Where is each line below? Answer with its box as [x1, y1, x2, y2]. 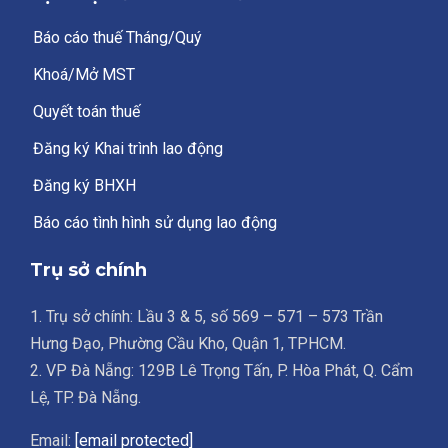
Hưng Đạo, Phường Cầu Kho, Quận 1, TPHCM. [30, 333, 346, 353]
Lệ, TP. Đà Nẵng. [30, 387, 141, 407]
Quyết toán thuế [33, 101, 140, 121]
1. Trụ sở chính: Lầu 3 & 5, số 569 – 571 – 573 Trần [30, 306, 383, 326]
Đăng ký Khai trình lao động [33, 138, 223, 158]
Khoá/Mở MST [33, 64, 135, 84]
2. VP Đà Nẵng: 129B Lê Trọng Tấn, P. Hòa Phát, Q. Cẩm [30, 360, 413, 380]
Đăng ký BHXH [33, 175, 136, 195]
